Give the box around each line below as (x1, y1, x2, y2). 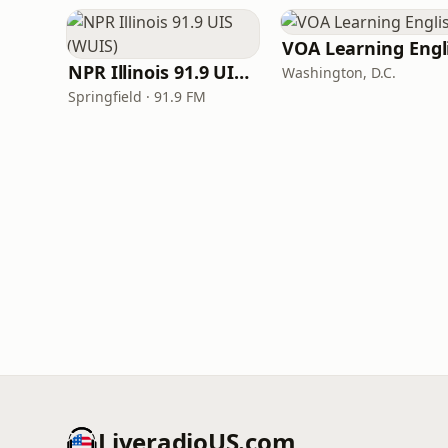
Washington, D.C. (282, 63, 396, 82)
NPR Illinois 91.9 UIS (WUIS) (234, 60, 250, 84)
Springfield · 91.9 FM (68, 87, 206, 106)
